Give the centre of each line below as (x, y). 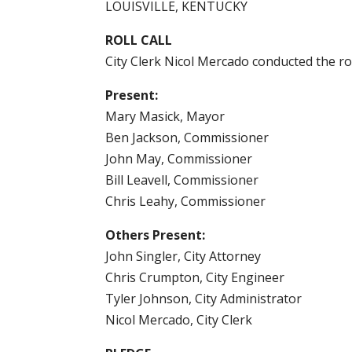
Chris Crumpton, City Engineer (195, 277)
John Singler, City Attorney (183, 256)
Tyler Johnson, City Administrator (204, 298)
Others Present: (156, 235)
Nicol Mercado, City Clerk (179, 319)
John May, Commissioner (179, 158)
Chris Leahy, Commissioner (186, 201)
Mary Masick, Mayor (165, 116)
